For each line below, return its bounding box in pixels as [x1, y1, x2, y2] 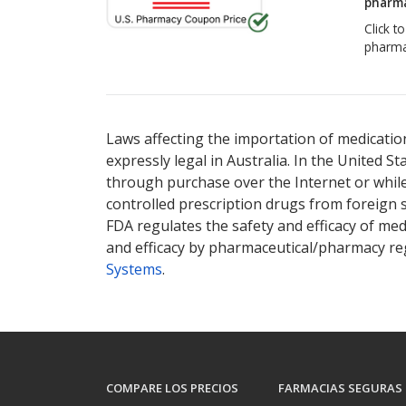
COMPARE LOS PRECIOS [106, 380, 238, 397]
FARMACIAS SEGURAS [278, 380, 402, 397]
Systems [106, 259, 162, 280]
